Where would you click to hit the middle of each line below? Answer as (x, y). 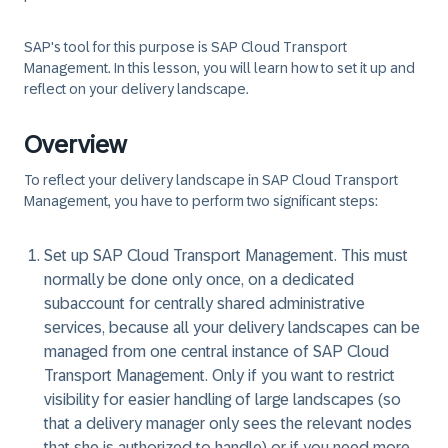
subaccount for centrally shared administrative (204, 303)
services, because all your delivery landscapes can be (232, 327)
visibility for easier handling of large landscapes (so (222, 399)
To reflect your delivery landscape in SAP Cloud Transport (211, 180)
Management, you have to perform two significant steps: (201, 201)
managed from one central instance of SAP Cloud (216, 351)
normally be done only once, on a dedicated (199, 279)
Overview (75, 144)
